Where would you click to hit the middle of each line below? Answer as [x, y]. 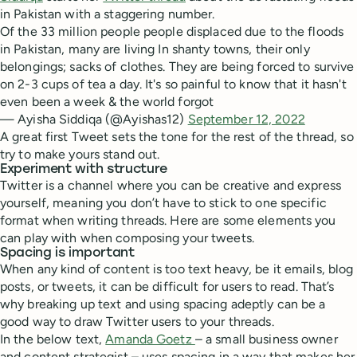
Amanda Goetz [150, 339]
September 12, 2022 [246, 119]
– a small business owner [266, 339]
